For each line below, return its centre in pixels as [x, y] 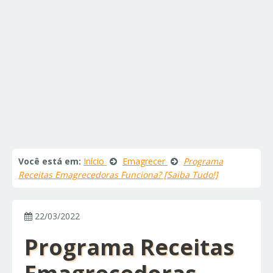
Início [94, 161]
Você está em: [50, 161]
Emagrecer [144, 161]
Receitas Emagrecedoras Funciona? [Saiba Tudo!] [118, 175]
